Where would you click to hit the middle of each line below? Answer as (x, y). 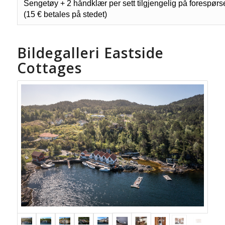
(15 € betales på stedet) (65, 14)
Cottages (49, 68)
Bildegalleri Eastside (90, 52)
